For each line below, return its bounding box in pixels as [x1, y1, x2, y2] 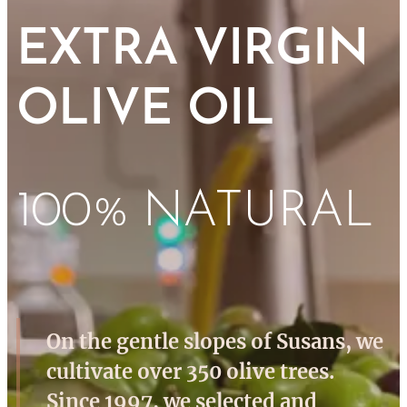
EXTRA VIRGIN [16, 25, 369, 76]
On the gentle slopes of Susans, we [46, 328, 383, 354]
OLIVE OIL [16, 85, 291, 136]
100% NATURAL [16, 187, 373, 238]
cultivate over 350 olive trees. [46, 358, 334, 384]
